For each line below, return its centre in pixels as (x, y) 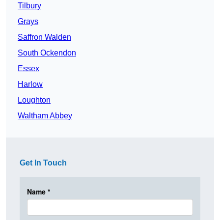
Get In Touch (43, 163)
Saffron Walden (44, 37)
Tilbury (29, 5)
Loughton (34, 100)
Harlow (30, 84)
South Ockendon (47, 53)
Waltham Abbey (45, 115)
